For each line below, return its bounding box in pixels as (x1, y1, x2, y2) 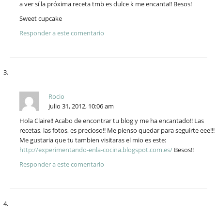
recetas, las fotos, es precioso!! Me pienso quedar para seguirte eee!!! (19, 126, 215, 135)
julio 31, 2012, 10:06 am (48, 102, 114, 111)
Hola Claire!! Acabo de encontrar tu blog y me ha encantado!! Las (19, 116, 204, 125)
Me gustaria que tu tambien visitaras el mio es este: (19, 136, 166, 145)
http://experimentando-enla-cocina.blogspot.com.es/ (19, 145, 172, 155)
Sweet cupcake (19, 14, 62, 23)
